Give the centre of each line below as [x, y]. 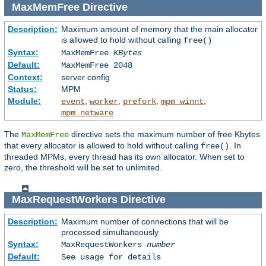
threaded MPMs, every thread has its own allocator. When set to [124, 156]
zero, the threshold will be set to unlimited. [83, 167]
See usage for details [111, 257]
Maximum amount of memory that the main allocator [159, 29]
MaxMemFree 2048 [96, 65]
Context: [25, 77]
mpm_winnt [182, 101]
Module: [24, 101]
